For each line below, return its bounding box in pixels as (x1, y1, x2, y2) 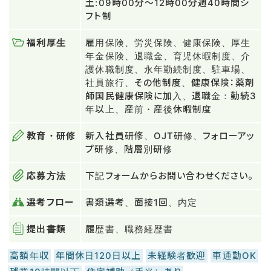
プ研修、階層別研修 (85, 143, 172, 155)
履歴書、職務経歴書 (85, 223, 173, 235)
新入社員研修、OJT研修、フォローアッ (85, 130, 255, 142)
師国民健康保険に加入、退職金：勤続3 (85, 90, 257, 102)
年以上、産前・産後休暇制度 (85, 103, 212, 116)
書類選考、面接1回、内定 (85, 197, 198, 209)
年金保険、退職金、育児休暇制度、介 (85, 50, 251, 62)
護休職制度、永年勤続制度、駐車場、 (85, 64, 251, 76)
